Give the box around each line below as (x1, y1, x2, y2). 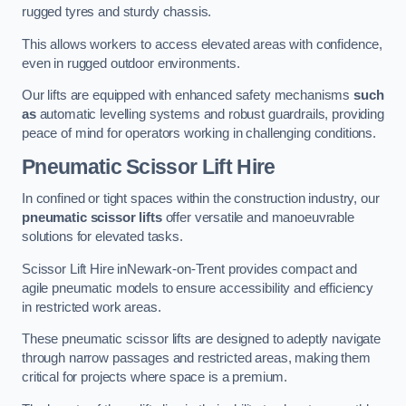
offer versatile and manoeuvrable (161, 210, 354, 226)
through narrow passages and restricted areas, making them (22, 351, 371, 366)
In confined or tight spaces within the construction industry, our (22, 191, 380, 207)
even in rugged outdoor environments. (22, 55, 240, 71)
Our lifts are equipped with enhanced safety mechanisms (22, 88, 354, 103)
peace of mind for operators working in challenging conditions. (22, 126, 376, 141)
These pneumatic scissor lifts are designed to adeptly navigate (22, 332, 381, 347)
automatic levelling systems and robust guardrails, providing (35, 107, 384, 122)
